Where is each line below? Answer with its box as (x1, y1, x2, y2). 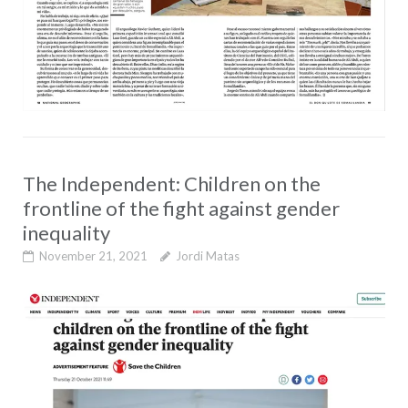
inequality (22, 220, 110, 246)
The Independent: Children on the (22, 171, 321, 197)
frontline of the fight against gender (22, 196, 340, 221)
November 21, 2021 (38, 249, 148, 264)
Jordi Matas (175, 249, 240, 264)
